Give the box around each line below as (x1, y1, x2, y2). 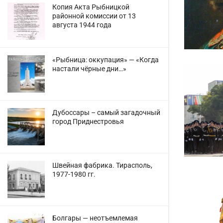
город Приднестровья (52, 117, 124, 125)
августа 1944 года (52, 21, 111, 29)
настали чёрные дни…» (52, 65, 126, 73)
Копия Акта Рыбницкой (52, 3, 129, 11)
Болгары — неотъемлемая (52, 214, 138, 222)
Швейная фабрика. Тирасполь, (52, 161, 152, 169)
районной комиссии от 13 (52, 12, 136, 20)
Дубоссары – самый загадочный (52, 109, 160, 116)
